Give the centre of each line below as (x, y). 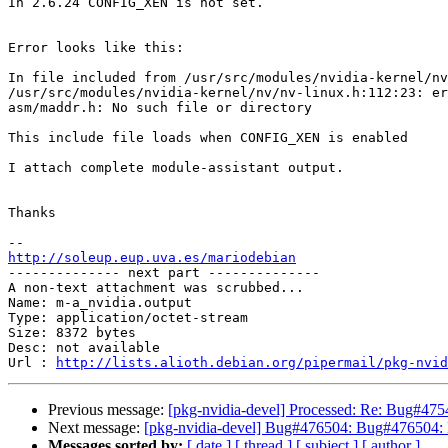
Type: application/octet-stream (128, 318)
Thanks (32, 213)
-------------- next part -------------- (164, 273)
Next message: (96, 428)
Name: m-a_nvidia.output (100, 303)
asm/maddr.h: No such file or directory (160, 108)
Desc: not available (84, 348)
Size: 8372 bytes (72, 333)
